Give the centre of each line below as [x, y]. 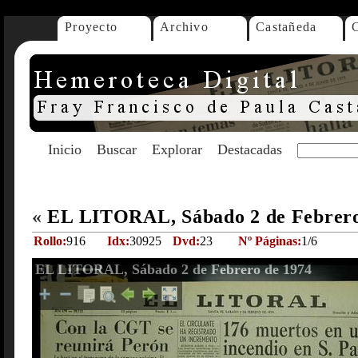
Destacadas [250, 149]
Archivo [184, 27]
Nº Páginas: [270, 241]
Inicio [65, 149]
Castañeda [286, 27]
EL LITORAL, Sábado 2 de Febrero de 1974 [173, 269]
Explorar [177, 149]
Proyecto [91, 27]
